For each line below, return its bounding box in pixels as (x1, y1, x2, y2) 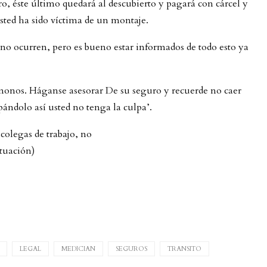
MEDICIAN (61, 244, 95, 253)
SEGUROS (116, 244, 147, 253)
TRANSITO (167, 244, 201, 253)
